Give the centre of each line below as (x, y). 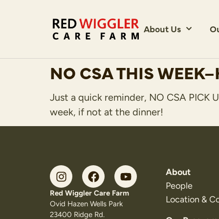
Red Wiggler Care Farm (89, 193)
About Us (163, 29)
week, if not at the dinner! (107, 112)
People (179, 186)
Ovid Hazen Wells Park (86, 204)
